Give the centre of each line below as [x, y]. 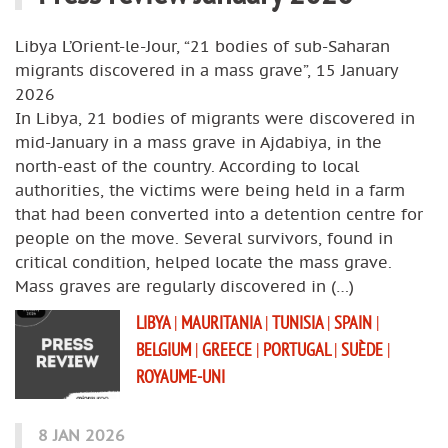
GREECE [229, 349]
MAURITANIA [223, 322]
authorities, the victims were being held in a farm [210, 189]
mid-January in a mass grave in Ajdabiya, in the [198, 141]
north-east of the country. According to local [187, 165]
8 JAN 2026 [81, 434]
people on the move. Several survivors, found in [204, 237]
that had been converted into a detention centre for [219, 213]
